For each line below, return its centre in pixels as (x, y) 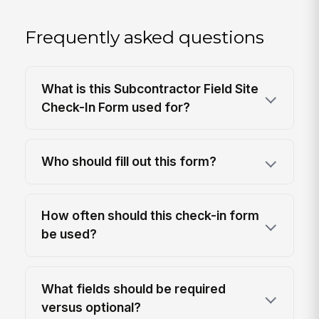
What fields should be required (134, 288)
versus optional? (91, 307)
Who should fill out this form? (129, 161)
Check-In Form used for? (116, 107)
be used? (69, 234)
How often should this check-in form (151, 216)
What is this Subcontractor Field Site (150, 88)
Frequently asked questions (145, 37)
